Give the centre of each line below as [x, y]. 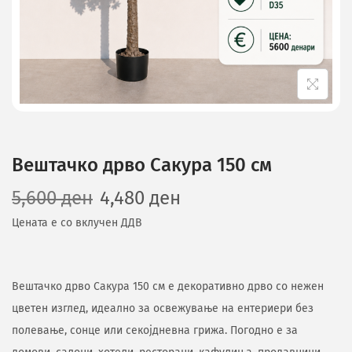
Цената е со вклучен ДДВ [77, 223]
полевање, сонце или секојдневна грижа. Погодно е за [155, 330]
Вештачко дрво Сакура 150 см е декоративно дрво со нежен [168, 286]
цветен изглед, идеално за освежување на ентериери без [163, 308]
